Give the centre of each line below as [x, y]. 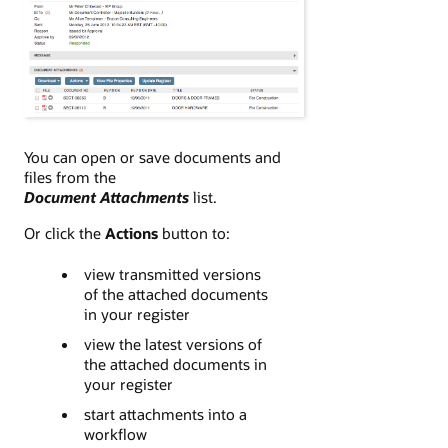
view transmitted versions [172, 274]
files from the [70, 176]
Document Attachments [106, 196]
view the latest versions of [172, 344]
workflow [115, 434]
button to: [194, 233]
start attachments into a [165, 414]
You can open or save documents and [152, 156]
